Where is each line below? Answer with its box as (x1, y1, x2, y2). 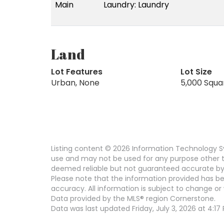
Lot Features (51, 65, 102, 77)
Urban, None (51, 76, 99, 88)
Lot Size (180, 65, 212, 77)
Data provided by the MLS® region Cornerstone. (51, 193, 215, 203)
